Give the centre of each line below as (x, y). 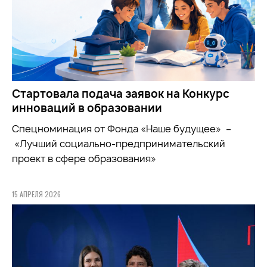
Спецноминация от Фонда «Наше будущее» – (122, 129)
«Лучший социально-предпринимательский (119, 144)
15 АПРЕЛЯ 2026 (36, 194)
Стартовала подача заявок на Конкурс (121, 94)
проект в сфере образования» (84, 159)
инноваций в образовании (87, 108)
